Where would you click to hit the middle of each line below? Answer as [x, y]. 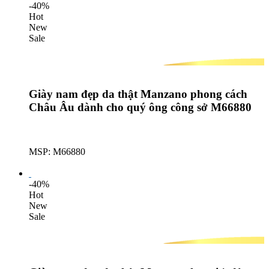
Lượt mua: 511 [57, 163]
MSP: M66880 [57, 152]
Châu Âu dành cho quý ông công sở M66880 [140, 107]
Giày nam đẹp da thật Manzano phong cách [138, 94]
